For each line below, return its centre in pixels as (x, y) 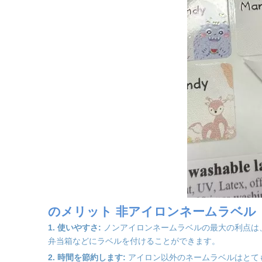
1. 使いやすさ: (76, 227)
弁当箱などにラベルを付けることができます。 (134, 241)
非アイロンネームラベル (186, 211)
